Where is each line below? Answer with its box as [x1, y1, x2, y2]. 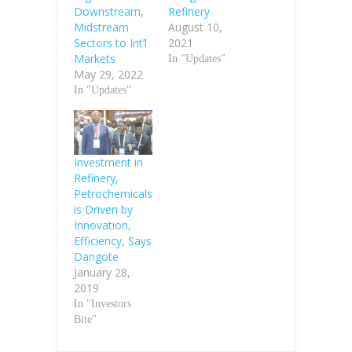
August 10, [168, 20, 222, 35]
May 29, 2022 [74, 67, 143, 82]
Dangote [74, 249, 119, 265]
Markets [74, 51, 115, 67]
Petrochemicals [74, 186, 152, 202]
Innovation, [74, 218, 131, 233]
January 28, [74, 265, 130, 280]
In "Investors [74, 298, 131, 310]
